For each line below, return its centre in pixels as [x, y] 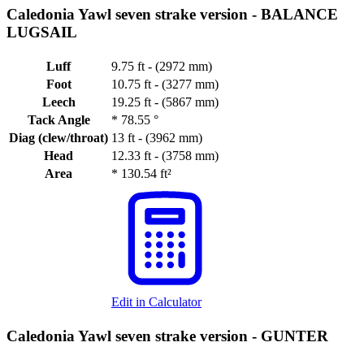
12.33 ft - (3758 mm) [165, 156]
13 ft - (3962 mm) [157, 138]
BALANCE [299, 15]
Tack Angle [58, 120]
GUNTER [295, 336]
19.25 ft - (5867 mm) [165, 102]
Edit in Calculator [156, 302]
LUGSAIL [42, 32]
